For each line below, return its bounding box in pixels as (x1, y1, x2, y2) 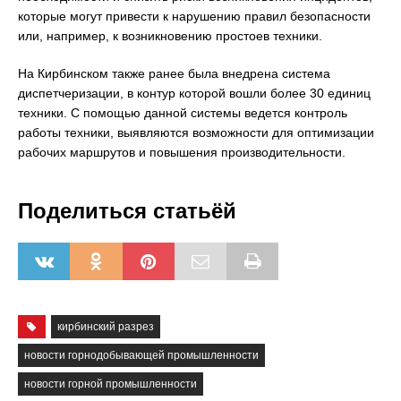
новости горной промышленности (24, 377, 197, 390)
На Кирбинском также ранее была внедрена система (18, 65, 330, 81)
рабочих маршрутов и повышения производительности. (18, 144, 346, 159)
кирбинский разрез (56, 320, 154, 333)
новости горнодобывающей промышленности (24, 348, 259, 362)
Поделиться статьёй (18, 198, 236, 223)
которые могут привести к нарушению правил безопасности (18, 8, 371, 23)
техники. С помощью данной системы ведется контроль (18, 105, 347, 120)
